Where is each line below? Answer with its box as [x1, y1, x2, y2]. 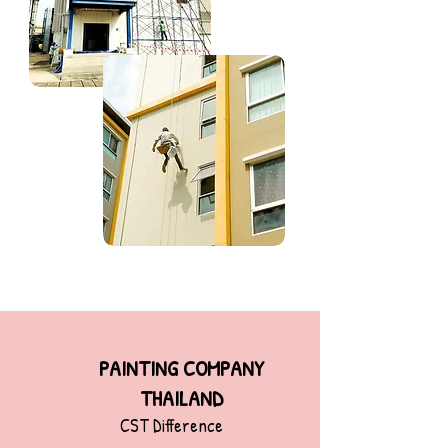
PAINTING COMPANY [98, 353, 264, 383]
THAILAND [139, 383, 223, 413]
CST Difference [119, 413, 223, 438]
